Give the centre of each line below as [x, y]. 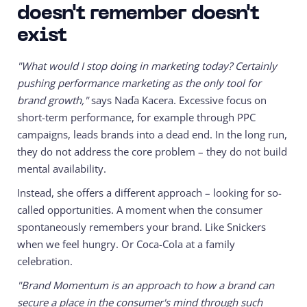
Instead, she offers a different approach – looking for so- [149, 193]
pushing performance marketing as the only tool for [139, 83]
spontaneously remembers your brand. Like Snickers [142, 227]
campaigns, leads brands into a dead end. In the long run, [152, 135]
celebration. [45, 261]
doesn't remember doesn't [138, 14]
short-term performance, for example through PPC [136, 118]
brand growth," [54, 100]
